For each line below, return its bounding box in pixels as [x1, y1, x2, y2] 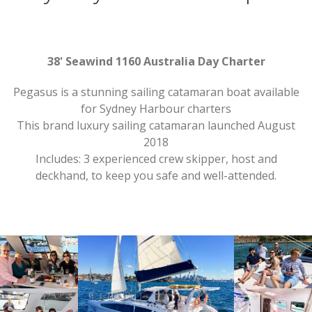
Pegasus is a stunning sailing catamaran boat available [13, 84, 299, 100]
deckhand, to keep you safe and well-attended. [36, 168, 276, 183]
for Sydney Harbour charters [81, 101, 231, 116]
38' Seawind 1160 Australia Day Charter [47, 54, 265, 69]
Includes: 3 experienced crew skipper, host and [35, 151, 277, 166]
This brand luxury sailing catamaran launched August [17, 118, 295, 133]
